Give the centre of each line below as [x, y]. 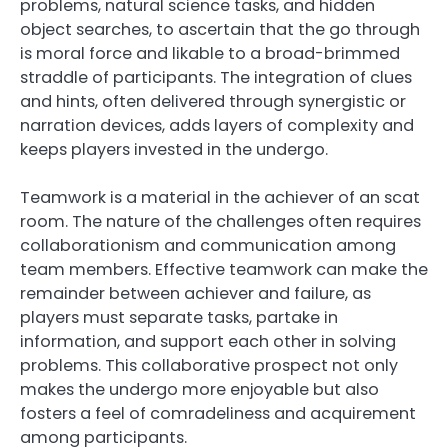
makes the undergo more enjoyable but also [199, 390]
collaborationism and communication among [208, 246]
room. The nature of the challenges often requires [220, 222]
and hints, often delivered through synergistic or [213, 102]
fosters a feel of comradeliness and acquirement [218, 414]
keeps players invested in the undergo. [174, 150]
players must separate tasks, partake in [179, 318]
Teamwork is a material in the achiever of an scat [220, 198]
